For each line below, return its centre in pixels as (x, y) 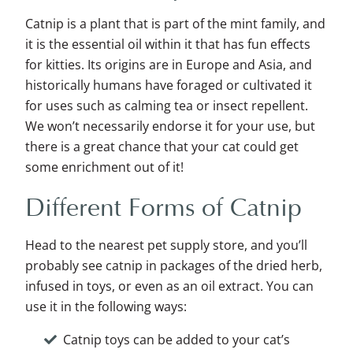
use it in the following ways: (106, 307)
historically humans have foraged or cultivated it (169, 85)
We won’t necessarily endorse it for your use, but (170, 126)
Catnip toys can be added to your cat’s (176, 340)
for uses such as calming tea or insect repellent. (167, 106)
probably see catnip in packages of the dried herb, (174, 266)
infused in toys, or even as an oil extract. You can (169, 286)
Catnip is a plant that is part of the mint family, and (175, 24)
